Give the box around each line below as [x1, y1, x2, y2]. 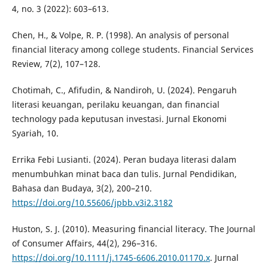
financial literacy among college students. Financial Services [11, 44, 254, 56]
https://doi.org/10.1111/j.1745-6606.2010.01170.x [11, 252, 210, 264]
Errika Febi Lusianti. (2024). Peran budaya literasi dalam [11, 154, 236, 166]
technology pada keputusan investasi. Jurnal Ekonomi [11, 113, 227, 125]
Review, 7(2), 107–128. [11, 58, 100, 70]
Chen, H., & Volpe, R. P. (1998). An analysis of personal [11, 29, 229, 41]
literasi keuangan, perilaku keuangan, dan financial [11, 99, 220, 111]
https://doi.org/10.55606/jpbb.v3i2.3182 [11, 197, 173, 209]
